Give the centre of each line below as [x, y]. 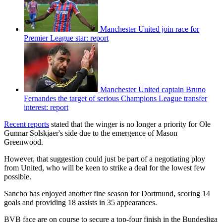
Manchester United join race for [150, 29]
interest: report [46, 108]
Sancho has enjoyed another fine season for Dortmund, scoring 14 [107, 194]
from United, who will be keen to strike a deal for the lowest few [105, 168]
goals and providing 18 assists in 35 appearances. [81, 203]
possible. [18, 177]
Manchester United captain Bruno [153, 90]
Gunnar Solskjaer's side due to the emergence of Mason [91, 133]
